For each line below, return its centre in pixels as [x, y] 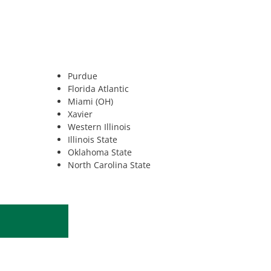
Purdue [83, 76]
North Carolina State [109, 165]
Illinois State [93, 140]
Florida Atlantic [98, 89]
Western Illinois [99, 127]
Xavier [80, 114]
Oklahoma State [100, 152]
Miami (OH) [90, 102]
